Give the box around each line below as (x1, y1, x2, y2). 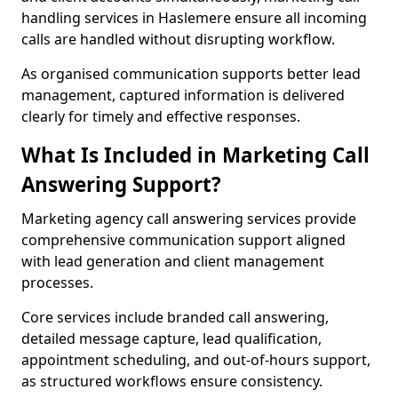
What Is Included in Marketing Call (21, 141, 370, 169)
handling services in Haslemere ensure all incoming (21, 8, 367, 28)
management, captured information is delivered (21, 85, 345, 105)
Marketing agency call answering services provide (21, 209, 356, 228)
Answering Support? (21, 171, 221, 198)
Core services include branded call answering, (21, 307, 329, 327)
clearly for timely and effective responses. (21, 107, 300, 126)
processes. (21, 273, 93, 292)
